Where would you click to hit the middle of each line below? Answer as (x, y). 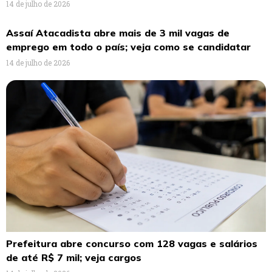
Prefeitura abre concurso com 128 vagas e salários (132, 243)
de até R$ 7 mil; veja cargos (74, 257)
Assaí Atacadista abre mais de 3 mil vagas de (118, 33)
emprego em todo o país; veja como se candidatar (128, 47)
